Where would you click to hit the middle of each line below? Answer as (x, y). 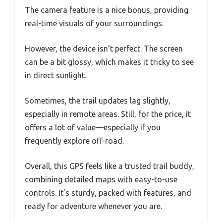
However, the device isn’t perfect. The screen (104, 48)
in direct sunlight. (55, 75)
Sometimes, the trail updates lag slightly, (98, 100)
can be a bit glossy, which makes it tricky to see (109, 62)
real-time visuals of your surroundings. (94, 23)
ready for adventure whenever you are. (93, 206)
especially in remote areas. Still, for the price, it (108, 114)
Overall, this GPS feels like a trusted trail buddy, (110, 166)
